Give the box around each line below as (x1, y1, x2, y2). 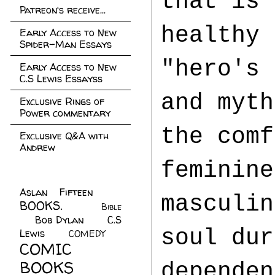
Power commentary (20, 106, 110, 120)
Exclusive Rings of (20, 95, 104, 108)
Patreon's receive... (20, 3, 106, 17)
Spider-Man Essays (20, 37, 112, 51)
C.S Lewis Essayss (20, 72, 103, 85)
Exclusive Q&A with (20, 129, 109, 142)
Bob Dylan (35, 213, 83, 227)
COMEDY (68, 228, 105, 240)
